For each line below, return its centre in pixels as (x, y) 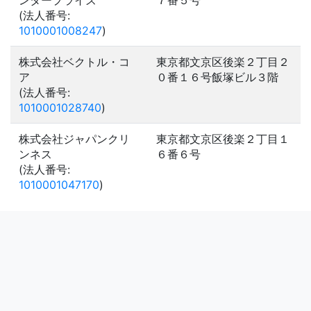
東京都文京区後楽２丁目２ (223, 62)
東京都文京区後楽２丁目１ (223, 139)
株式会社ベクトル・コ (74, 62)
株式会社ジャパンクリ (74, 139)
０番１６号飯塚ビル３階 (217, 77)
